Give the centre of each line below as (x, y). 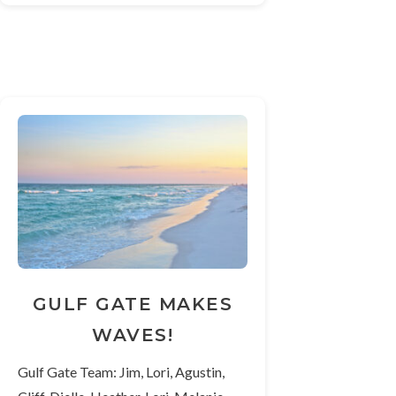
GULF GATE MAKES (133, 304)
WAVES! (133, 335)
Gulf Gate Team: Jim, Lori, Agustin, (121, 371)
